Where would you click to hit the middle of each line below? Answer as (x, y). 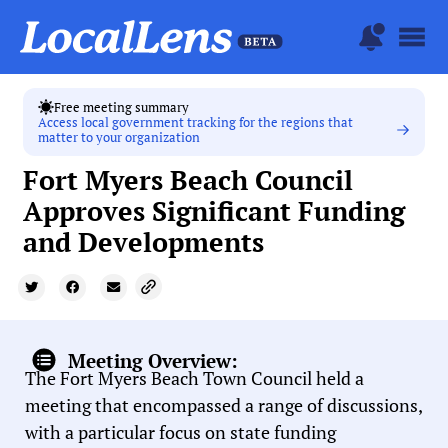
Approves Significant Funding (214, 211)
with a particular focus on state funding (180, 432)
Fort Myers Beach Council (188, 180)
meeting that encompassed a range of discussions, (223, 405)
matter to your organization (119, 138)
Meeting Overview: (152, 360)
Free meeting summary (122, 107)
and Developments (144, 242)
